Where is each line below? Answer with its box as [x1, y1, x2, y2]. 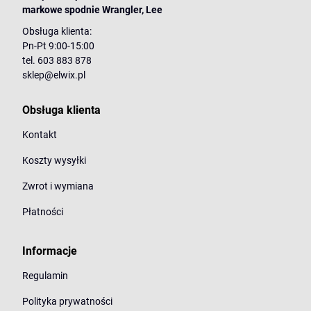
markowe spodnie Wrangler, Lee [22, 4, 162, 16]
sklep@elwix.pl [22, 69, 85, 81]
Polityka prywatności [22, 296, 112, 308]
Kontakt [22, 129, 57, 141]
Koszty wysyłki [22, 155, 86, 167]
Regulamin [22, 270, 68, 282]
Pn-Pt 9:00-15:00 [22, 40, 94, 52]
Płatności [22, 206, 63, 218]
